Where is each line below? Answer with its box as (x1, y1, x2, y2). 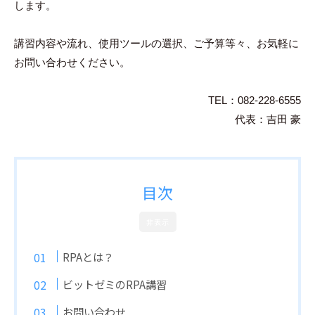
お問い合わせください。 (14, 56, 130, 69)
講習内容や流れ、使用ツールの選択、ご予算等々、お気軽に (14, 37, 299, 50)
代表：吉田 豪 (235, 113, 301, 126)
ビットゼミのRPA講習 (63, 276, 167, 292)
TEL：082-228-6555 (208, 94, 301, 107)
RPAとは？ (63, 249, 115, 265)
